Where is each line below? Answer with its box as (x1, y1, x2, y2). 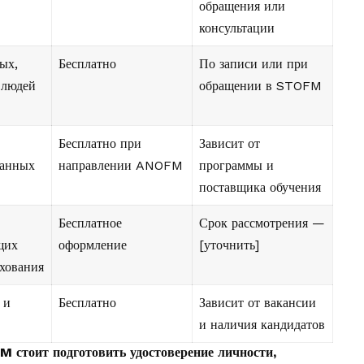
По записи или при (199, 56, 308, 72)
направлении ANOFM (58, 158, 183, 174)
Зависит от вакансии (199, 295, 316, 311)
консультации (199, 20, 275, 37)
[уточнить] (199, 237, 259, 253)
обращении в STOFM (199, 78, 322, 94)
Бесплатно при (58, 136, 141, 152)
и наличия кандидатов (199, 317, 325, 333)
